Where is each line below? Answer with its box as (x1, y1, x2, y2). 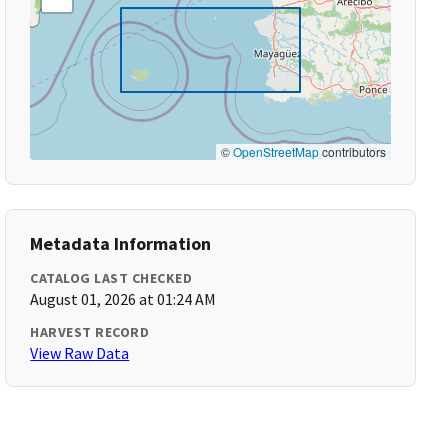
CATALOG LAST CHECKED (30, 269, 193, 287)
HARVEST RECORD (30, 323, 150, 341)
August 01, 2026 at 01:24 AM (30, 289, 217, 309)
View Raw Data (30, 343, 130, 363)
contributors (318, 143, 386, 160)
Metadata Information (30, 232, 212, 255)
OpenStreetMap (232, 143, 319, 160)
